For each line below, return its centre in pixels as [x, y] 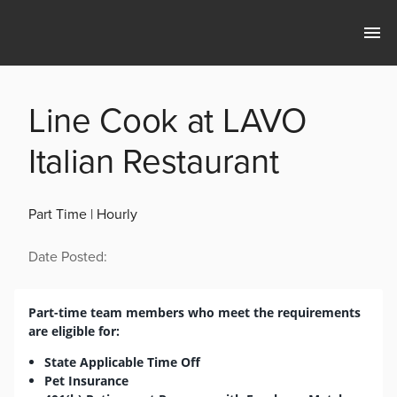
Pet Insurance [87, 381]
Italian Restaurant [154, 163]
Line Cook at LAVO [167, 122]
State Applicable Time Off [123, 362]
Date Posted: [68, 257]
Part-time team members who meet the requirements [195, 313]
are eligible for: [76, 331]
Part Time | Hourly [83, 215]
